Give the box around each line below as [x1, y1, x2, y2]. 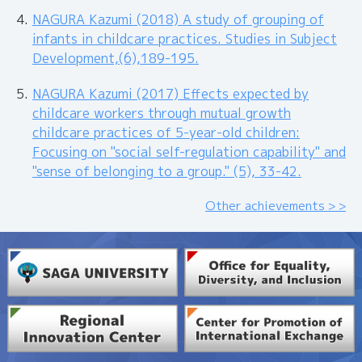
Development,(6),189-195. [32, 48, 199, 67]
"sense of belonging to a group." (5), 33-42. [32, 162, 301, 180]
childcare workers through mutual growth [32, 103, 291, 122]
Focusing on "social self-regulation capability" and [32, 142, 346, 161]
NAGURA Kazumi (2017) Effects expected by [32, 84, 309, 103]
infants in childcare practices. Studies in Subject [32, 29, 337, 48]
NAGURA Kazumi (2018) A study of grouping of [32, 10, 324, 28]
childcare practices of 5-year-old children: [32, 123, 300, 141]
